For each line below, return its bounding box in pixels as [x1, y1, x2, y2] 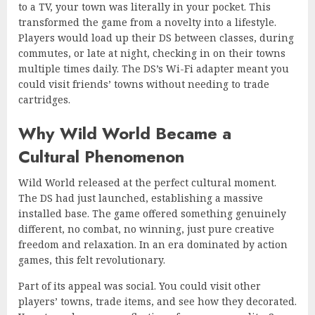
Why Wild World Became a [18, 120, 231, 146]
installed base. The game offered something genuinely [18, 206, 286, 220]
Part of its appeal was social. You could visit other [18, 278, 261, 292]
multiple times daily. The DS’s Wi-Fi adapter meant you [18, 61, 289, 75]
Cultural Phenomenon [18, 143, 184, 169]
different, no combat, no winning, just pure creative [18, 221, 274, 236]
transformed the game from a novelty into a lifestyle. [18, 15, 276, 29]
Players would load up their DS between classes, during [18, 30, 294, 44]
